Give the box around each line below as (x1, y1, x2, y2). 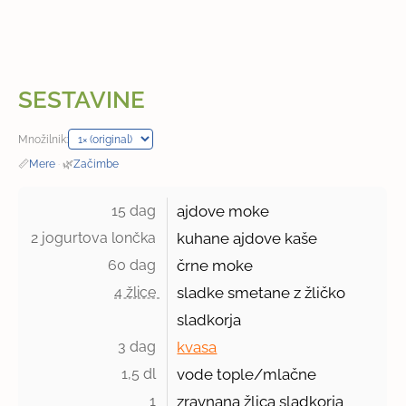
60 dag (108, 256, 160, 275)
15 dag (111, 202, 160, 220)
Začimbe (73, 157, 120, 171)
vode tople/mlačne (177, 365, 317, 384)
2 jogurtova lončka (31, 229, 160, 247)
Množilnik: (18, 132, 69, 147)
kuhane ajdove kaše (177, 229, 318, 248)
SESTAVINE (18, 86, 146, 114)
